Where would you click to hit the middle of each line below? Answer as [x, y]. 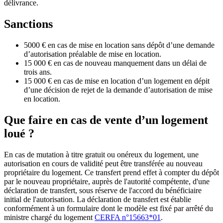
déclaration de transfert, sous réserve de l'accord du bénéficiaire [103, 190]
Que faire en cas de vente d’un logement [106, 120]
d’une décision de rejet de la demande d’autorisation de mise [118, 90]
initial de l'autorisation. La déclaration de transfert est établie [98, 199]
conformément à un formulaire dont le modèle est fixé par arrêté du [109, 208]
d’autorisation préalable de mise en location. [93, 54]
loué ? [19, 133]
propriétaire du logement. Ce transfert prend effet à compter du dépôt [111, 172]
